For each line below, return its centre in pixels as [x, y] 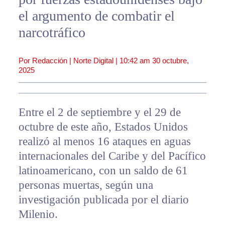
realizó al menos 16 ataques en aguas [104, 142]
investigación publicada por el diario [103, 200]
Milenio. [38, 214]
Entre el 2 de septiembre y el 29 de [99, 113]
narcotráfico [52, 33]
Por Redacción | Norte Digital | [69, 61]
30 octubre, [170, 61]
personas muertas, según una [86, 185]
